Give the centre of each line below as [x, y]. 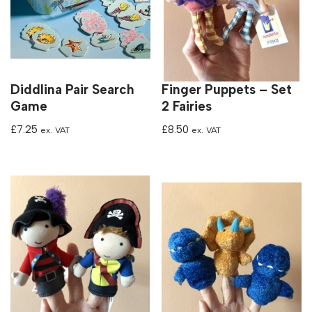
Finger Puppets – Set [227, 89]
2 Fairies [187, 106]
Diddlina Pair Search [72, 89]
